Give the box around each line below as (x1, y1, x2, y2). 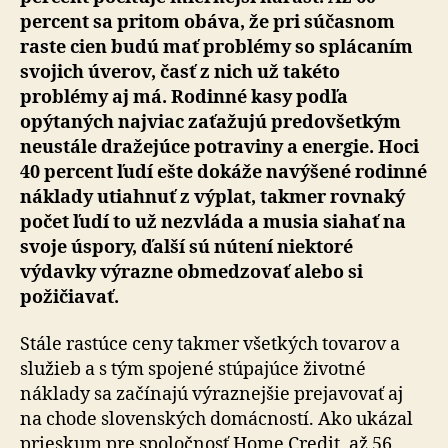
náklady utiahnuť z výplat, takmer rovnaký (20, 185, 405, 209)
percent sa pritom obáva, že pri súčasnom (20, 10, 395, 34)
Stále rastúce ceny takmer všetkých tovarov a (20, 333, 400, 356)
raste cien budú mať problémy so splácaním (20, 35, 413, 59)
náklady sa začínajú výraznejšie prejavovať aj (20, 383, 403, 406)
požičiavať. (20, 285, 119, 309)
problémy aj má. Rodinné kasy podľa (20, 85, 348, 109)
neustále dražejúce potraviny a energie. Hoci (20, 135, 419, 159)
